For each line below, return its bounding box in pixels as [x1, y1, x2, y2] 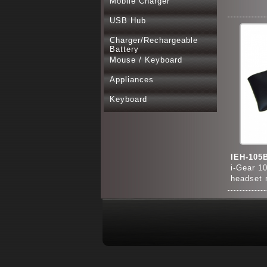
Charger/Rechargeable [110, 36, 198, 45]
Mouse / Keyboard [110, 55, 182, 64]
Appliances [110, 75, 154, 84]
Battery [110, 45, 139, 54]
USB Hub [110, 16, 146, 25]
